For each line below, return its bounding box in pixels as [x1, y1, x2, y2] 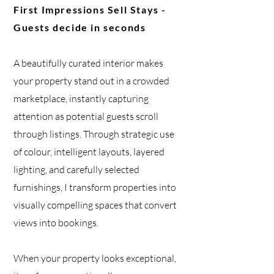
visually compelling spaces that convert [13, 199, 177, 211]
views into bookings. [13, 217, 98, 229]
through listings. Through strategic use [13, 128, 174, 140]
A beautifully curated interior [13, 57, 136, 69]
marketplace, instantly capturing [13, 92, 149, 105]
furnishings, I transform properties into [13, 181, 176, 193]
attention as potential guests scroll [13, 110, 158, 122]
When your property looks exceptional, [13, 252, 176, 264]
